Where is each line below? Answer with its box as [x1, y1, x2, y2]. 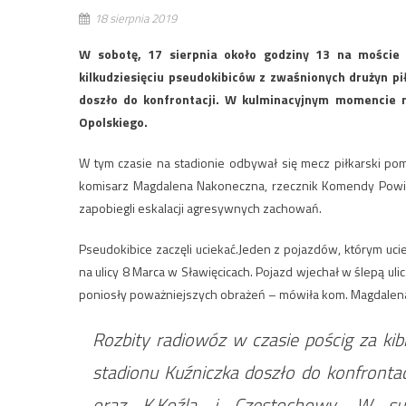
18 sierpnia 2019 [94, 9, 177, 27]
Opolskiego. [79, 112, 148, 131]
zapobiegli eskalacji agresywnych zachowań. [79, 198, 322, 217]
